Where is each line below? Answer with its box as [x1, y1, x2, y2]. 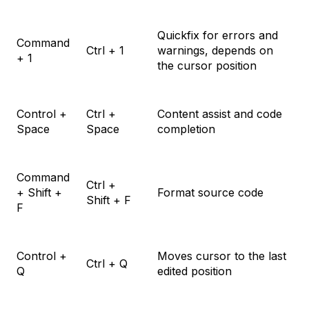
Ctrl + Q [86, 257, 128, 271]
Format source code [157, 186, 263, 200]
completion [157, 122, 215, 137]
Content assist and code [157, 107, 282, 121]
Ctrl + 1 [86, 43, 124, 58]
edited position [157, 264, 232, 279]
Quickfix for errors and [157, 28, 278, 43]
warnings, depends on [157, 43, 273, 58]
